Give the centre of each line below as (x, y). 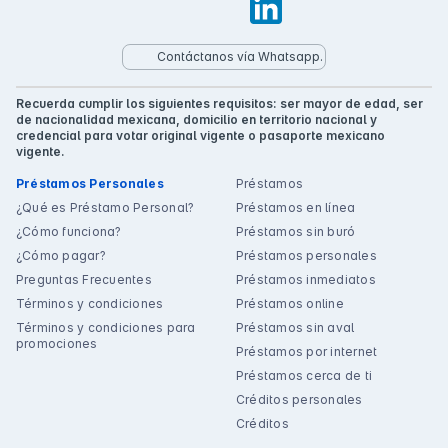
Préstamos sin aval (295, 328)
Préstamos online (290, 304)
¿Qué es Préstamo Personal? (105, 208)
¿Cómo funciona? (69, 232)
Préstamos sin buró (296, 232)
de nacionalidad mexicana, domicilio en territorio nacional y (196, 120)
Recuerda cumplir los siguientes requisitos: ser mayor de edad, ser (219, 104)
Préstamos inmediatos (306, 280)
